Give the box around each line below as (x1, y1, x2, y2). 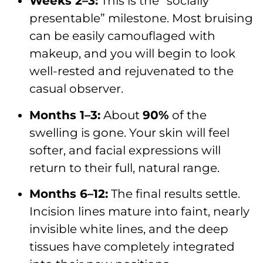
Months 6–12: (29, 187, 108, 201)
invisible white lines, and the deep (29, 222, 228, 237)
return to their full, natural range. (29, 160, 220, 175)
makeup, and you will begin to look (29, 46, 235, 61)
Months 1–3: (29, 107, 100, 122)
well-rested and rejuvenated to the (29, 64, 234, 79)
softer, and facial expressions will (29, 143, 221, 157)
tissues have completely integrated (29, 240, 235, 254)
